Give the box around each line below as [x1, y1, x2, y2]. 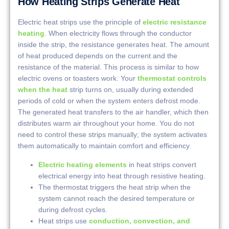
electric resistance [143, 18, 207, 27]
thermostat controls [138, 74, 207, 83]
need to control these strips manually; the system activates [18, 130, 207, 139]
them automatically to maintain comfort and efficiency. [18, 142, 191, 150]
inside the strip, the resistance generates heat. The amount [18, 40, 209, 49]
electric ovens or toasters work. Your [18, 74, 138, 83]
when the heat [18, 85, 67, 94]
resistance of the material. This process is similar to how [18, 63, 199, 72]
